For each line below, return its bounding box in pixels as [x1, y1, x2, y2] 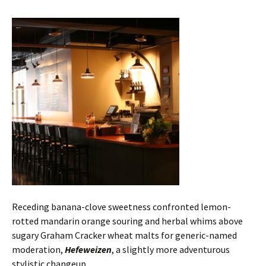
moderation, [12, 243, 63, 256]
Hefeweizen [65, 243, 112, 256]
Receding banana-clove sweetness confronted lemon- [12, 201, 231, 213]
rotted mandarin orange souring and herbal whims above [12, 215, 243, 227]
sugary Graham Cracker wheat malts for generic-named [12, 229, 237, 242]
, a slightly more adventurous [112, 243, 230, 256]
